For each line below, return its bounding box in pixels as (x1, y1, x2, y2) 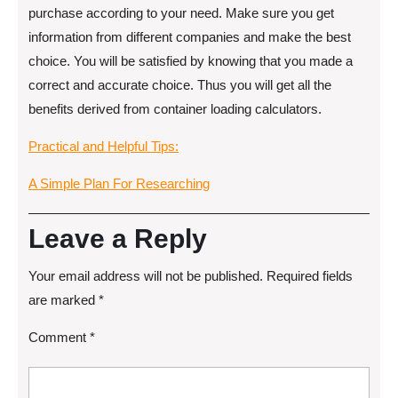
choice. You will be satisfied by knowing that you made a (28, 52, 353, 68)
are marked (28, 291, 99, 307)
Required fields (267, 267, 353, 283)
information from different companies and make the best (28, 28, 351, 44)
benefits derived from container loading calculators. (28, 100, 322, 116)
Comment (28, 329, 90, 345)
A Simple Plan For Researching (28, 175, 210, 191)
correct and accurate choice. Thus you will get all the (28, 76, 331, 92)
